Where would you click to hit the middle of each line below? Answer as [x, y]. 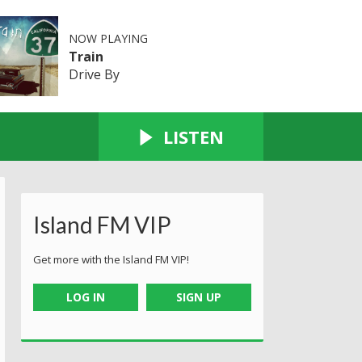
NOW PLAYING [108, 38]
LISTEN [194, 136]
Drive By [94, 74]
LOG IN [85, 297]
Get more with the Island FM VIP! [111, 259]
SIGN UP [199, 297]
